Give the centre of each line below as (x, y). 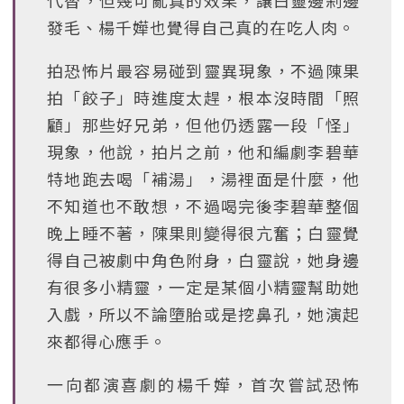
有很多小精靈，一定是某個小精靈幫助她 (203, 287)
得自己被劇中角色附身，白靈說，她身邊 (203, 260)
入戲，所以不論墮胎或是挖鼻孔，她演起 (203, 314)
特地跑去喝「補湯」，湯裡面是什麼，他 (203, 179)
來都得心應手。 (107, 341)
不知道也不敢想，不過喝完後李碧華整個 (203, 206)
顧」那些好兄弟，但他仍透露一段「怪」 (203, 124)
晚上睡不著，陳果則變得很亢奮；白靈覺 (203, 233)
